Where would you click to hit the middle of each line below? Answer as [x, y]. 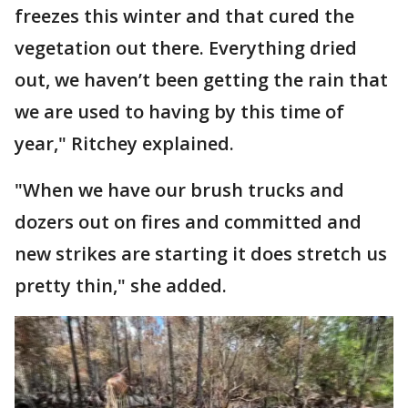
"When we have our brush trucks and [179, 189]
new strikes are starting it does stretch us [201, 253]
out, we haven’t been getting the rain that [201, 79]
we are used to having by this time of [179, 111]
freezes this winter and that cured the [184, 15]
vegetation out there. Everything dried [186, 47]
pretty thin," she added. [121, 285]
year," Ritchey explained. [127, 143]
